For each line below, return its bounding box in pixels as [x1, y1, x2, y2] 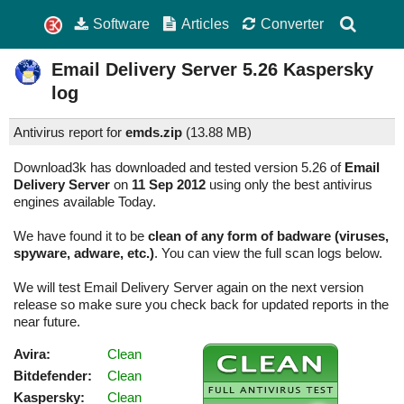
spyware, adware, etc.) [14, 245, 154, 262]
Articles [181, 15, 230, 32]
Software [93, 15, 151, 32]
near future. [14, 314, 80, 330]
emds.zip [125, 124, 182, 141]
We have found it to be [14, 228, 148, 244]
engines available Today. [14, 194, 156, 210]
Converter [260, 15, 324, 32]
